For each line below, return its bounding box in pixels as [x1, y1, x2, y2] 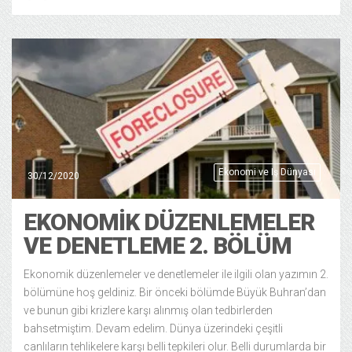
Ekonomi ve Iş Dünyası [218, 167, 316, 178]
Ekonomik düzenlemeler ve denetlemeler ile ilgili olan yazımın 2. [24, 268, 328, 280]
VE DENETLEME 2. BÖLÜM [24, 232, 291, 259]
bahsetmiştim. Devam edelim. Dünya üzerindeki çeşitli [24, 322, 283, 335]
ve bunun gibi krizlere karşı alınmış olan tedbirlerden [24, 304, 273, 317]
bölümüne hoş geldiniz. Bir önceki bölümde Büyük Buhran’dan [24, 286, 326, 299]
